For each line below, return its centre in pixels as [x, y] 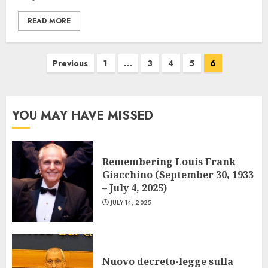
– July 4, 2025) [135, 188]
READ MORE [49, 21]
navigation [40, 82]
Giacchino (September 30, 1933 [178, 175]
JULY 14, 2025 [131, 202]
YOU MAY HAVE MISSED [83, 116]
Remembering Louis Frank [169, 162]
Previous [70, 63]
